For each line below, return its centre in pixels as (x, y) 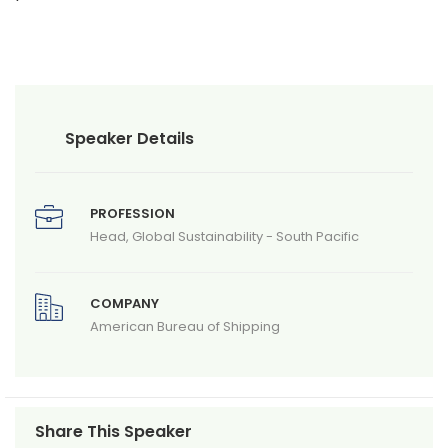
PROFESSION (132, 214)
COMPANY (124, 304)
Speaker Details (129, 139)
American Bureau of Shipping (184, 327)
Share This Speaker (113, 432)
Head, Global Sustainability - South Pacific (224, 237)
